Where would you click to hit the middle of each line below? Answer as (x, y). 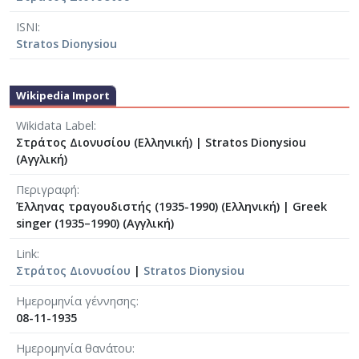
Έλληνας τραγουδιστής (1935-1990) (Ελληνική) (149, 207)
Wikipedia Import (63, 96)
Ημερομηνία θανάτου (74, 349)
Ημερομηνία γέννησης (76, 301)
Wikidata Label (55, 126)
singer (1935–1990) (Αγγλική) (95, 224)
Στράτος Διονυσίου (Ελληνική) (106, 143)
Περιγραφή (46, 190)
